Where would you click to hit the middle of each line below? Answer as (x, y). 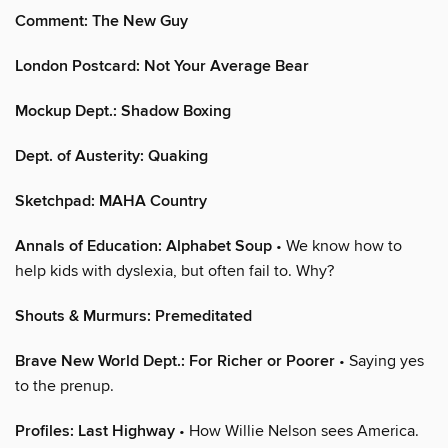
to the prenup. (64, 385)
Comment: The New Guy (101, 21)
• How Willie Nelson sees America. (297, 430)
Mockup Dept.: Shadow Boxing (123, 111)
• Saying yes (379, 360)
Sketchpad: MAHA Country (111, 201)
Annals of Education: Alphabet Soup (143, 246)
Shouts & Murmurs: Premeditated (133, 316)
